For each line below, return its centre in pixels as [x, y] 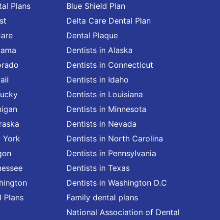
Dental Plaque [92, 35]
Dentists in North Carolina [115, 138]
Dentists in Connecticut [110, 65]
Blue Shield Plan [96, 6]
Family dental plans [102, 197]
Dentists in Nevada [101, 124]
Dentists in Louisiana [105, 94]
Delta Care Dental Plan [109, 21]
